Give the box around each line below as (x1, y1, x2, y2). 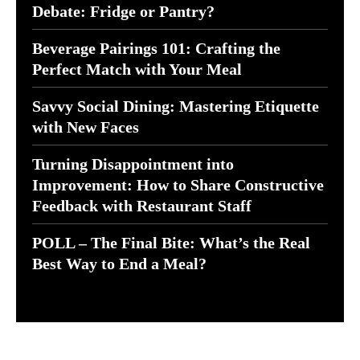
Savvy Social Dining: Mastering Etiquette (32, 97, 319, 116)
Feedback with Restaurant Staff (32, 197, 252, 215)
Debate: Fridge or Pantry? (32, 2, 215, 21)
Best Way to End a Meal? (32, 255, 207, 273)
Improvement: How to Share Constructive (32, 176, 324, 194)
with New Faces (32, 118, 139, 137)
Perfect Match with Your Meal (32, 60, 242, 79)
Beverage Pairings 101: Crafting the (32, 39, 280, 58)
